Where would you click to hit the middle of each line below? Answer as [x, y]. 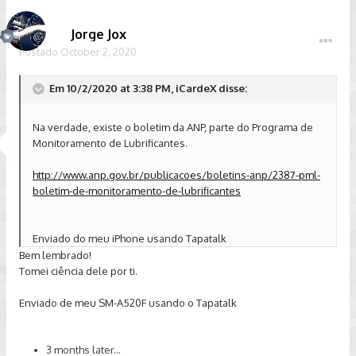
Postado [40, 52]
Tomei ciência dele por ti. [78, 271]
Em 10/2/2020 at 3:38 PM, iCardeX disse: [147, 88]
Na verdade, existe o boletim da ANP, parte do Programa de [173, 127]
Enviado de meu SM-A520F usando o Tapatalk [128, 303]
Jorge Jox [99, 34]
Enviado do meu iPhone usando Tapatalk [130, 238]
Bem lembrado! [55, 255]
